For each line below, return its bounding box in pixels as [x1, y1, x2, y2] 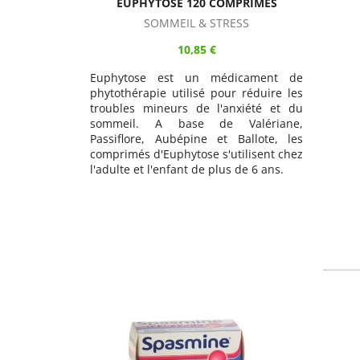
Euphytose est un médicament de [90, 70, 303, 86]
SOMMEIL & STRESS [144, 15, 249, 31]
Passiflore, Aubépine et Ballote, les [90, 131, 303, 147]
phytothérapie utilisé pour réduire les [90, 85, 303, 101]
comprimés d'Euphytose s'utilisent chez [90, 146, 303, 162]
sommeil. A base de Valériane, [90, 116, 303, 132]
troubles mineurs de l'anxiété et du [90, 100, 303, 117]
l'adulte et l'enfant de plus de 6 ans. [90, 162, 284, 178]
